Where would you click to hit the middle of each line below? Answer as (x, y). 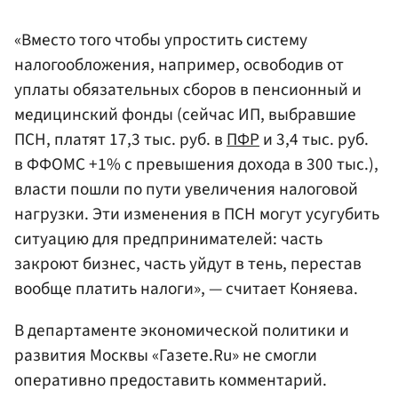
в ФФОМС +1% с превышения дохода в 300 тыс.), (196, 164)
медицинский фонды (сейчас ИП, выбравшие (185, 114)
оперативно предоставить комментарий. (171, 380)
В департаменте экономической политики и (182, 330)
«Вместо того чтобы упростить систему (161, 40)
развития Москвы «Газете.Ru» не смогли (166, 355)
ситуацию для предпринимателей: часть (168, 239)
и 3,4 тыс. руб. (314, 139)
